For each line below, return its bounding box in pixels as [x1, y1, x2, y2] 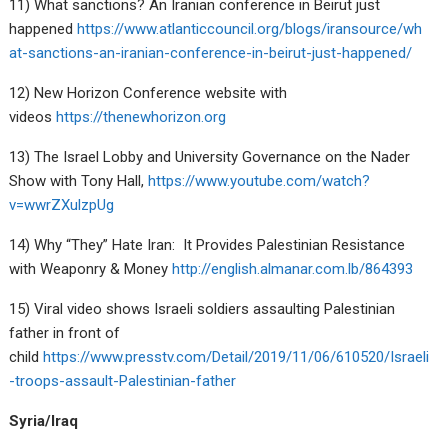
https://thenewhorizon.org [56, 107, 227, 126]
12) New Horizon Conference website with [9, 83, 288, 102]
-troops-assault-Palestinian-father [9, 371, 237, 390]
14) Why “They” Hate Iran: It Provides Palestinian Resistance [9, 235, 406, 254]
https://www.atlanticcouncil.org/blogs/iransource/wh [77, 19, 423, 38]
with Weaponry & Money [9, 259, 173, 278]
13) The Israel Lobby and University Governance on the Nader [9, 147, 411, 166]
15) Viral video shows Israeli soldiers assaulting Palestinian [9, 299, 396, 318]
